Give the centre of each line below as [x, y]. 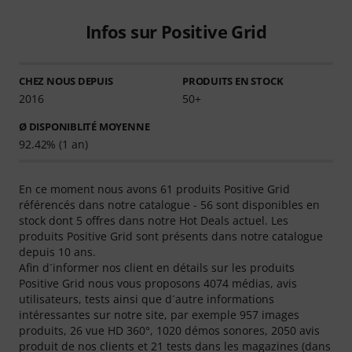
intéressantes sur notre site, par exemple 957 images [159, 315]
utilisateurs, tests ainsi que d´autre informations [147, 299]
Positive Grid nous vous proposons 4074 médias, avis [158, 284]
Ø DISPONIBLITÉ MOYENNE [84, 127]
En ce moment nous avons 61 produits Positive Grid [154, 189]
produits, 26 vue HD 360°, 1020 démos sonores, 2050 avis [169, 331]
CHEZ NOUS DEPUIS [66, 81]
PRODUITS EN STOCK [233, 81]
